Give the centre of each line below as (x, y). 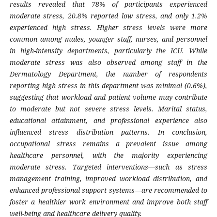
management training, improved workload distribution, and (108, 179)
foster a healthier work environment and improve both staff (108, 202)
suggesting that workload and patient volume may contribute (108, 97)
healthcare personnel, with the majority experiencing (108, 155)
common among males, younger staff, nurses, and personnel (108, 39)
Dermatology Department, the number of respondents (108, 74)
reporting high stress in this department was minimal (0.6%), (108, 86)
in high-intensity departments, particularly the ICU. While (108, 51)
